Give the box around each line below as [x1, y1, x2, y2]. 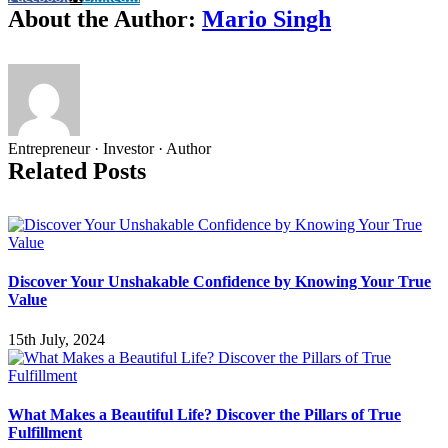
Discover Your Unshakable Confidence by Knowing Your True [8, 273, 431, 291]
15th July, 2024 [8, 330, 105, 348]
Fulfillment [8, 423, 82, 441]
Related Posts [8, 158, 146, 185]
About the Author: [8, 6, 202, 33]
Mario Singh [202, 6, 331, 33]
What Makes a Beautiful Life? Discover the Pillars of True [8, 405, 401, 423]
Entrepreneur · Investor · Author [8, 140, 211, 158]
